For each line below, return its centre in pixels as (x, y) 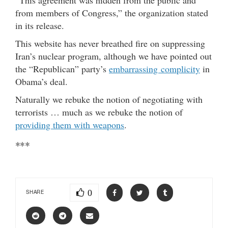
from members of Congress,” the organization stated (112, 12)
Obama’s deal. (41, 81)
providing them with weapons (70, 124)
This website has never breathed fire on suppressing (110, 43)
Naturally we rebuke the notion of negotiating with (109, 99)
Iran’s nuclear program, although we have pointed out (113, 56)
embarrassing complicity (154, 68)
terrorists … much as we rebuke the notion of (99, 112)
